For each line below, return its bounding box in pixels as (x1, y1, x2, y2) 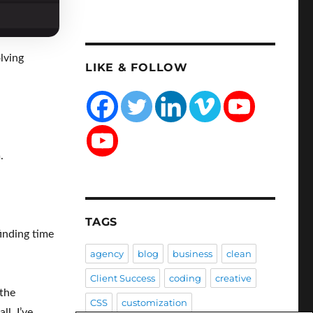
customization (122, 296, 188, 308)
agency (90, 247, 124, 259)
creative (215, 272, 252, 284)
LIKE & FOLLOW (85, 60, 188, 74)
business (173, 247, 213, 259)
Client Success (90, 272, 156, 284)
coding (169, 272, 202, 284)
